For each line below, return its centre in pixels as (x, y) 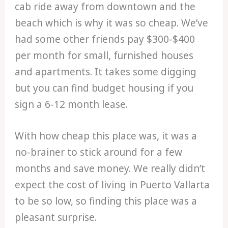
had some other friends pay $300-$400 (105, 39)
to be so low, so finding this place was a (106, 201)
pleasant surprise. (56, 218)
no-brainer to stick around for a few (99, 152)
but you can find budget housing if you (104, 88)
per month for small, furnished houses (104, 55)
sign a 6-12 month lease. (72, 104)
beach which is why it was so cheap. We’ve (112, 23)
